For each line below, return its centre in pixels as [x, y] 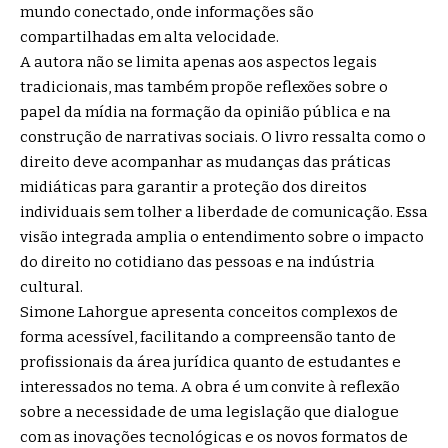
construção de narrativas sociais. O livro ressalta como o [223, 136]
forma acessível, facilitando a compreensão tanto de [208, 336]
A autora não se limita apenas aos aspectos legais [198, 61]
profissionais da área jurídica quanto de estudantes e [210, 361]
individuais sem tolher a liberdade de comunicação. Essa [224, 211]
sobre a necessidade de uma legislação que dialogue [209, 411]
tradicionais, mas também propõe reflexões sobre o [204, 86]
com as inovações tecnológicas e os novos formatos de [214, 436]
